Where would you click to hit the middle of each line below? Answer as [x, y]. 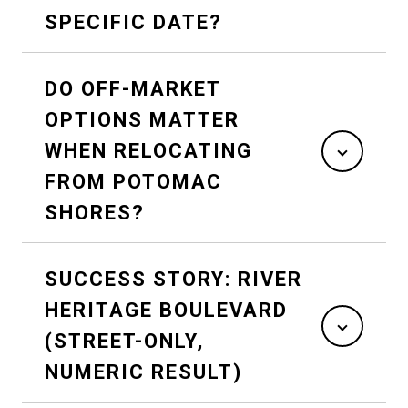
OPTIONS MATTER [142, 119]
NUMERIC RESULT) [143, 372]
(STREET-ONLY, [124, 341]
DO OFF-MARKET [133, 88]
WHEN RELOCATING [148, 150]
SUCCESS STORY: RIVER [173, 279]
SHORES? [95, 212]
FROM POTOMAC [133, 181]
